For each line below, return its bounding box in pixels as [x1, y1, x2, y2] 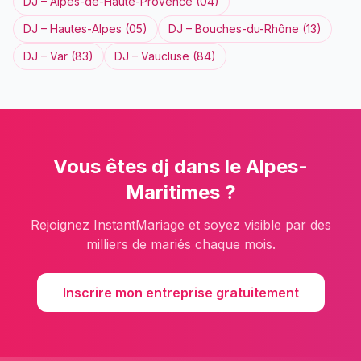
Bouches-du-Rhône [195, 22, 299, 35]
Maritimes [125, 180, 220, 204]
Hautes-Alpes [50, 22, 122, 35]
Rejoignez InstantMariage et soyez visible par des [30, 217, 331, 233]
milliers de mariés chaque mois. [85, 236, 276, 252]
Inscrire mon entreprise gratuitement [62, 284, 299, 301]
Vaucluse [141, 49, 189, 63]
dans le [169, 155, 246, 178]
